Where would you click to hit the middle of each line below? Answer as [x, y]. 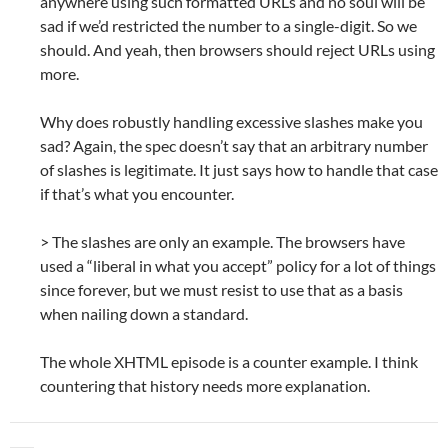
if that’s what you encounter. [137, 194]
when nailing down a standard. [144, 314]
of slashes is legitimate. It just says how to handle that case [239, 170]
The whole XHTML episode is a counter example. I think [229, 362]
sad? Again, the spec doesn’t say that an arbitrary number [234, 146]
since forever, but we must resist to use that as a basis [221, 290]
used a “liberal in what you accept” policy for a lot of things [238, 266]
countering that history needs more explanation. [205, 386]
